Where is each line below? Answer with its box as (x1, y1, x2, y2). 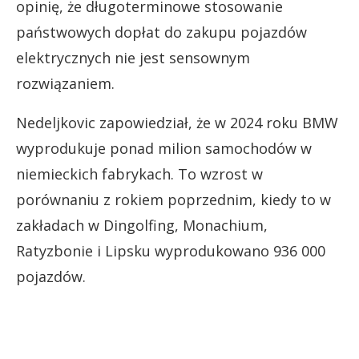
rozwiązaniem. (16, 74, 115, 94)
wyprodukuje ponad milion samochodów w (16, 139, 312, 159)
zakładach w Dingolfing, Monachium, (16, 216, 268, 236)
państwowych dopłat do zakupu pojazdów (16, 22, 307, 42)
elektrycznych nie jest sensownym (16, 48, 250, 68)
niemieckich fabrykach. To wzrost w (16, 164, 263, 184)
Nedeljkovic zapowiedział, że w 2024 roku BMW (16, 113, 338, 133)
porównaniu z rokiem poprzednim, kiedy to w (16, 190, 331, 210)
